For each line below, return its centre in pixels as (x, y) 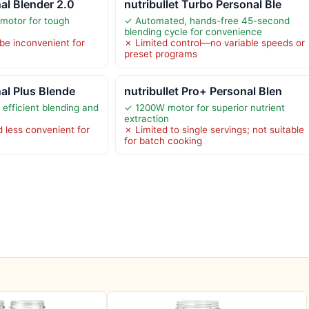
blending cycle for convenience (193, 31)
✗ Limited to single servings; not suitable (214, 129)
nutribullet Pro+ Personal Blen (203, 91)
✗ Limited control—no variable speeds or (214, 42)
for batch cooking (163, 140)
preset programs (160, 53)
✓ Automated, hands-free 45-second (207, 20)
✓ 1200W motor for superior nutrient (204, 107)
